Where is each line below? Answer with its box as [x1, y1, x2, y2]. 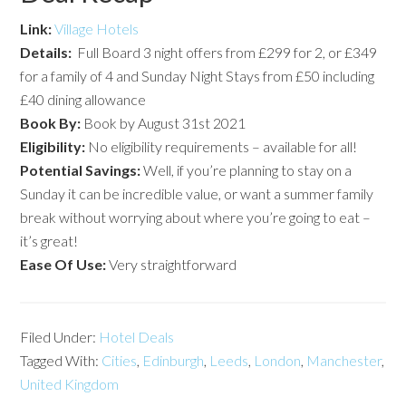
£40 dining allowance [20, 90, 147, 108]
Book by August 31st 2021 [81, 113, 246, 131]
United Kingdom [20, 374, 120, 392]
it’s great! [20, 231, 79, 249]
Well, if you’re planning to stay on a [140, 160, 353, 179]
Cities [101, 351, 138, 369]
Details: [20, 43, 72, 61]
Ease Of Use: [20, 255, 107, 273]
